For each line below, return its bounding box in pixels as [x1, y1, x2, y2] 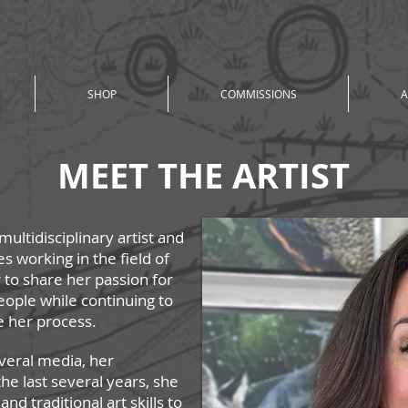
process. [33, 311, 97, 331]
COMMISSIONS [219, 87, 297, 101]
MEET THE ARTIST [57, 151, 350, 199]
